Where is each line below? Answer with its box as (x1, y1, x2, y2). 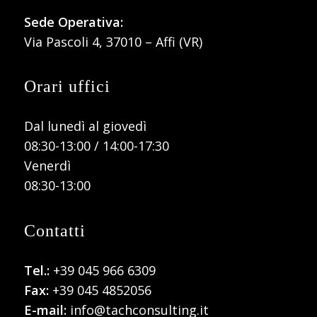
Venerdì (23, 157, 71, 175)
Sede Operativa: (23, 13, 123, 30)
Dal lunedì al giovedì (23, 117, 146, 135)
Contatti (23, 221, 86, 240)
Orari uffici (23, 77, 110, 96)
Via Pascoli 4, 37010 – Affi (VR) (23, 33, 202, 50)
